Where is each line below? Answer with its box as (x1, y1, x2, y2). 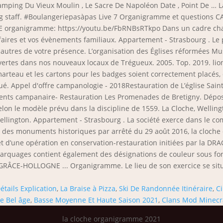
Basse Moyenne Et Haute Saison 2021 (34, 195, 158, 205)
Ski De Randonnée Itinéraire (119, 184, 213, 193)
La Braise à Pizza (60, 184, 115, 193)
